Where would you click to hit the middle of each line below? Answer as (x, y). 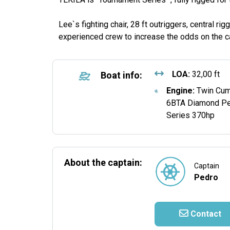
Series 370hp (191, 115)
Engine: (181, 91)
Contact (205, 214)
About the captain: (103, 162)
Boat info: (121, 75)
